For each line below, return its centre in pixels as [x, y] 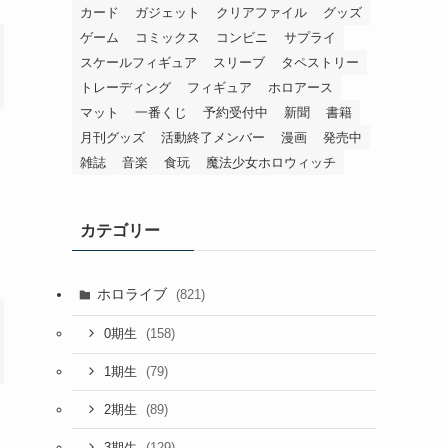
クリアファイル [261, 12]
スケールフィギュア [138, 62]
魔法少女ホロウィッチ [271, 162]
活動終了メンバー [213, 137]
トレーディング [125, 87]
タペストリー [320, 62]
